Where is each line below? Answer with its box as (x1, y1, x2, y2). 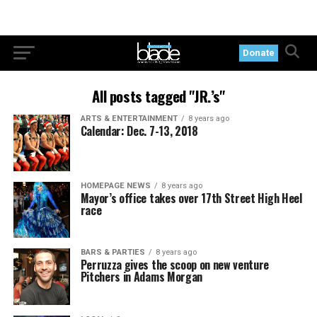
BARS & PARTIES (80, 248, 145, 258)
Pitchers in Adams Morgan (80, 268, 202, 286)
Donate (243, 47, 275, 58)
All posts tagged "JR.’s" (92, 85, 225, 107)
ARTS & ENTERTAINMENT (80, 114, 178, 123)
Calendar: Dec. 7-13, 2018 (80, 122, 198, 139)
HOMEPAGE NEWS (80, 180, 151, 190)
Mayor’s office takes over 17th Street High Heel (80, 189, 302, 207)
